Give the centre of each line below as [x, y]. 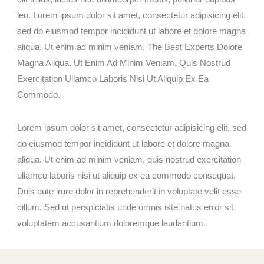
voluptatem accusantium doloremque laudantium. [112, 223]
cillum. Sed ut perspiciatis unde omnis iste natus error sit [126, 207]
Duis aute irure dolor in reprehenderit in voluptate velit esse [129, 191]
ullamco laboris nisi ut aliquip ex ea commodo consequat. [127, 175]
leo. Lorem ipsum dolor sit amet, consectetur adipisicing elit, [132, 15]
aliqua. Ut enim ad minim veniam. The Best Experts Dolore [130, 47]
